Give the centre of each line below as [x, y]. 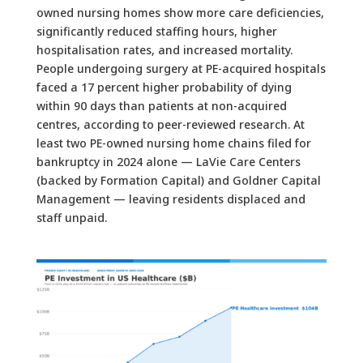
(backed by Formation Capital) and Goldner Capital [178, 180]
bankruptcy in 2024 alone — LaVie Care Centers [168, 161]
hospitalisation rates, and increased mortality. [164, 49]
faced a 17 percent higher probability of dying [164, 87]
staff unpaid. [71, 217]
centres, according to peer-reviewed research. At [170, 124]
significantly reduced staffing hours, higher [156, 31]
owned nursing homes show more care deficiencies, [180, 12]
